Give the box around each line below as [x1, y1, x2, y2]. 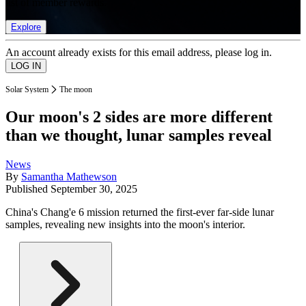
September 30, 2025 [51, 183, 137, 195]
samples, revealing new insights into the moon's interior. [5, 219, 245, 231]
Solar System [5, 84, 48, 94]
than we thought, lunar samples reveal [5, 126, 272, 145]
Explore [11, 21, 41, 32]
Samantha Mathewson [21, 171, 117, 183]
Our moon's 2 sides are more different [5, 108, 273, 126]
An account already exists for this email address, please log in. [5, 46, 272, 58]
